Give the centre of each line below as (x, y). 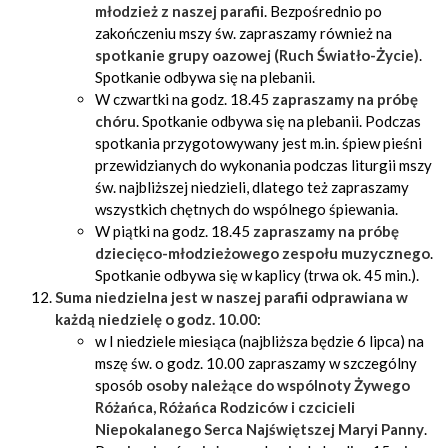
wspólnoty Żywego (343, 385)
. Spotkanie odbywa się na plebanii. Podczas (278, 121)
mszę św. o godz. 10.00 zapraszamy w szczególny (256, 363)
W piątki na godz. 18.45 (174, 231)
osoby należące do (210, 385)
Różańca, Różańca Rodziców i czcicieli (225, 407)
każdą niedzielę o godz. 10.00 (156, 319)
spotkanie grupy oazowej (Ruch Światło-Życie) (257, 55)
